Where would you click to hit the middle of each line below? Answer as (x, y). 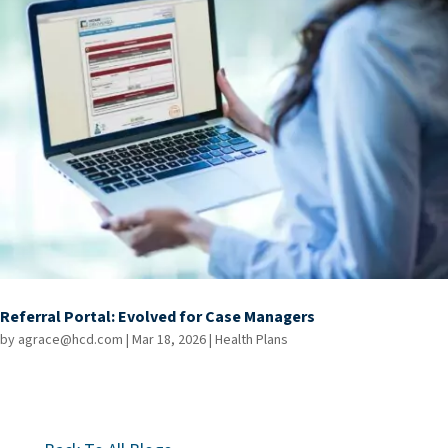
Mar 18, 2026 (169, 340)
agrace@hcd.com (70, 340)
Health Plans (251, 340)
